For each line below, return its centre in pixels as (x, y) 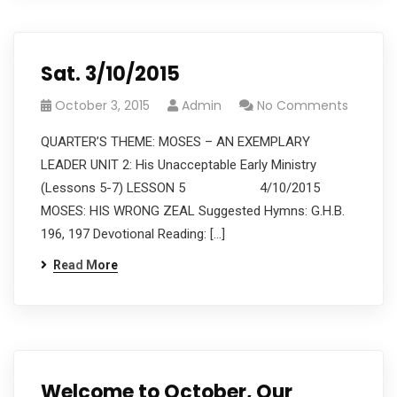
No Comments (303, 105)
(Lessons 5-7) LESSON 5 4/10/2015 (180, 188)
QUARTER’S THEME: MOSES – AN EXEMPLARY (175, 142)
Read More (86, 265)
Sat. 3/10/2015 (110, 74)
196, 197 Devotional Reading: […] (133, 234)
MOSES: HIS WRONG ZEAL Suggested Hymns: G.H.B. (193, 211)
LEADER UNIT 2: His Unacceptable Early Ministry (179, 165)
